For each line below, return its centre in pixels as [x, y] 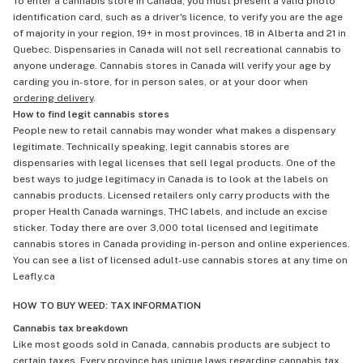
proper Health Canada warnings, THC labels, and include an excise [170, 211]
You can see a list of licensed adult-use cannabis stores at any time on [180, 260]
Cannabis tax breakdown [70, 328]
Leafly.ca [34, 276]
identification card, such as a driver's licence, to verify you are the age [178, 17]
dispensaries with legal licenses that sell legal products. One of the [174, 163]
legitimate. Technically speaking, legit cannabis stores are [151, 147]
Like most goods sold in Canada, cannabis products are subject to [172, 344]
